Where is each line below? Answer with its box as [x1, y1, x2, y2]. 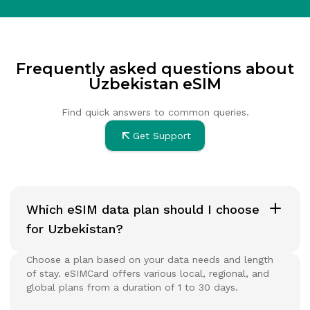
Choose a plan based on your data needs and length [26, 253, 273, 265]
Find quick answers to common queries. [61, 106, 249, 118]
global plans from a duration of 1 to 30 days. [26, 281, 238, 293]
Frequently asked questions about [16, 59, 294, 78]
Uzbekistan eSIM [89, 74, 221, 93]
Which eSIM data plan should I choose [26, 201, 259, 217]
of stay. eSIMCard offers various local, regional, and [26, 267, 269, 279]
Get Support [133, 129, 191, 141]
